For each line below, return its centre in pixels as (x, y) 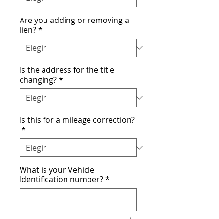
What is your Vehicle (57, 169)
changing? (38, 79)
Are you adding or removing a (74, 20)
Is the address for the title (67, 70)
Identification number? (61, 179)
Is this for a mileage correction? (77, 120)
